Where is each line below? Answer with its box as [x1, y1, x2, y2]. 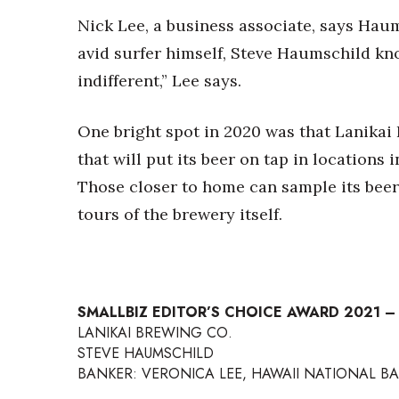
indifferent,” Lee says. [77, 70, 241, 91]
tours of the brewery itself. [77, 204, 282, 224]
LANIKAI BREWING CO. [77, 322, 232, 343]
